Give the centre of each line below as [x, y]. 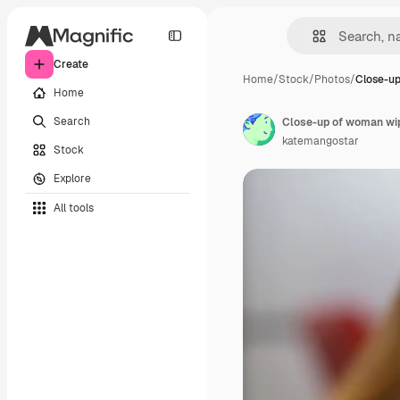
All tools [74, 208]
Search [72, 121]
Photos [332, 79]
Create [71, 64]
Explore [72, 178]
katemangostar [321, 141]
